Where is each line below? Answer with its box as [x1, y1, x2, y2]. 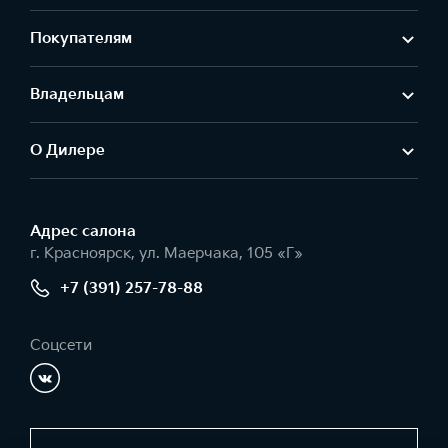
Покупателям [30, 29, 132, 48]
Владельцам [30, 85, 124, 104]
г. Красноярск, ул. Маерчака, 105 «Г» [30, 244, 303, 263]
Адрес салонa [30, 222, 136, 241]
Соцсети [30, 336, 92, 355]
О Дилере [30, 141, 105, 160]
